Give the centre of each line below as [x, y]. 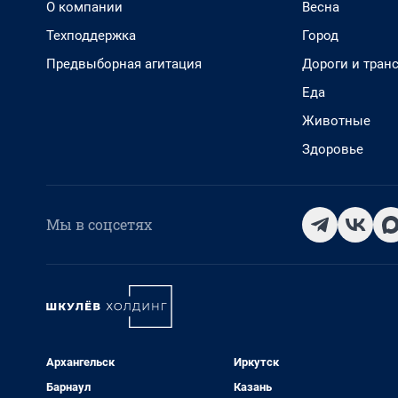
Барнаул [68, 387]
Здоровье [333, 149]
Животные [336, 121]
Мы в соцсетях [99, 224]
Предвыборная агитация [124, 64]
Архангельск [80, 362]
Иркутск [256, 362]
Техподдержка [91, 36]
